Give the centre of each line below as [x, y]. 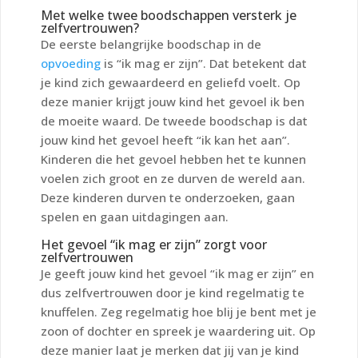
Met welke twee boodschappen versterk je [169, 15]
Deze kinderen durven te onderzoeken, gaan [168, 197]
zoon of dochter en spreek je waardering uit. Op [178, 330]
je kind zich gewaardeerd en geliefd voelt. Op [171, 82]
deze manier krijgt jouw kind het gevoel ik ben [173, 101]
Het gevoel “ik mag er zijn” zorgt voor [154, 244]
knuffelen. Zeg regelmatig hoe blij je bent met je [179, 311]
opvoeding [71, 63]
